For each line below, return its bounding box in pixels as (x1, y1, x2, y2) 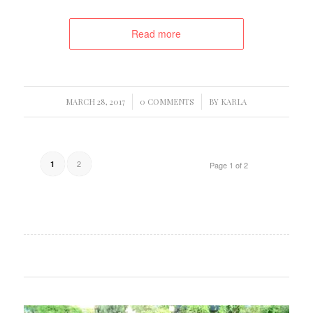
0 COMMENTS (140, 96, 195, 107)
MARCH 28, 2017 (66, 96, 126, 107)
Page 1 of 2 (210, 159, 249, 170)
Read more (131, 26, 182, 41)
